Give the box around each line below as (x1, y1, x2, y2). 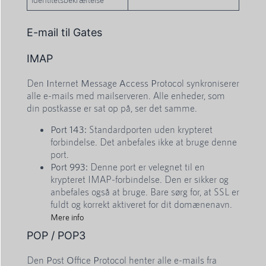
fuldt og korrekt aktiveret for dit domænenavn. (50, 198, 232, 210)
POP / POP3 (27, 229, 85, 242)
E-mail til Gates (27, 26, 102, 39)
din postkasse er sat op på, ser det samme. (27, 102, 197, 114)
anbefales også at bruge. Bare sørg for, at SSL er (50, 185, 239, 197)
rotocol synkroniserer (157, 77, 239, 89)
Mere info (50, 211, 84, 222)
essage (90, 77, 119, 89)
